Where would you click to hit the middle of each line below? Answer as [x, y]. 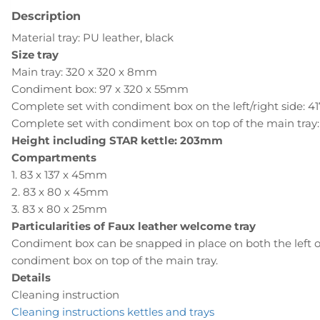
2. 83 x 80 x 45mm [60, 192]
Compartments [54, 158]
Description [46, 16]
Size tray [35, 55]
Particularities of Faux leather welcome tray [134, 226]
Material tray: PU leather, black [92, 38]
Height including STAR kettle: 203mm [117, 141]
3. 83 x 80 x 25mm [59, 209]
